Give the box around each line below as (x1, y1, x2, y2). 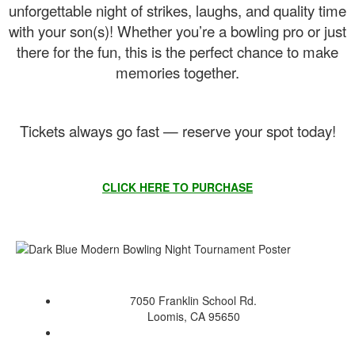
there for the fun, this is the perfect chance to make (17, 40, 338, 62)
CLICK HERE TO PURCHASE (102, 178, 253, 195)
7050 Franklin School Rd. (130, 292, 257, 308)
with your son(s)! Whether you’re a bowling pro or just (9, 20, 346, 41)
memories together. (116, 61, 239, 82)
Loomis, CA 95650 (147, 307, 240, 324)
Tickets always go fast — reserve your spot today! (19, 120, 336, 141)
